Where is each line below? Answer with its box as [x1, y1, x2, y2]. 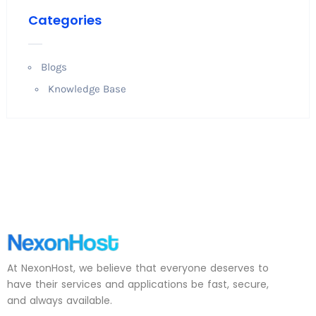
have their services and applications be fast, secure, [7, 277, 269, 292]
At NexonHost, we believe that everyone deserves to [7, 261, 269, 276]
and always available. [7, 293, 112, 308]
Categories [28, 11, 102, 30]
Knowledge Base [47, 83, 126, 96]
